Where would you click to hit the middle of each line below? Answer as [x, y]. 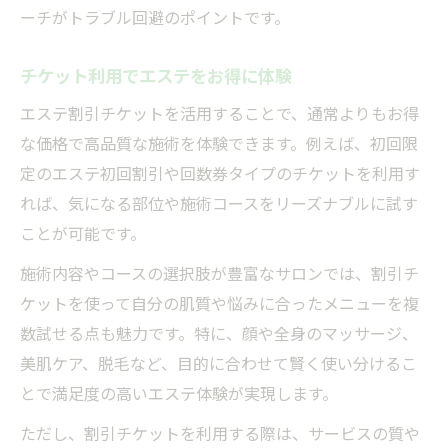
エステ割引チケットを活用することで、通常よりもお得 [219, 112]
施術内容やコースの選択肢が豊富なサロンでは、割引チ [219, 272]
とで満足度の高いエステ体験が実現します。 [179, 392]
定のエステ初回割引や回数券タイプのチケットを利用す [220, 172]
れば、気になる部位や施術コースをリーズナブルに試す [219, 202]
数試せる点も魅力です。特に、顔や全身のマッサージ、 [219, 332]
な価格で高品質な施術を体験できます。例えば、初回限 [219, 142]
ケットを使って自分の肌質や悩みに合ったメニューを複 [219, 302]
